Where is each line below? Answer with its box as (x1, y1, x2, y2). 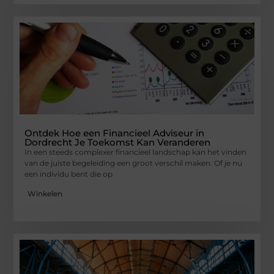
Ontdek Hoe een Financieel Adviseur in (24, 127, 205, 139)
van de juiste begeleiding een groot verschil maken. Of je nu (24, 158, 243, 168)
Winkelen (28, 189, 63, 199)
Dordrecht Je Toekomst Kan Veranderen (24, 136, 211, 148)
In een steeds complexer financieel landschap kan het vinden (24, 147, 247, 157)
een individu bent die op (24, 169, 113, 179)
